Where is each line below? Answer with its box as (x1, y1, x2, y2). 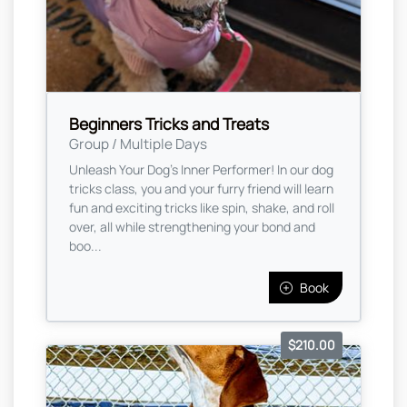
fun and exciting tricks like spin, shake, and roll (69, 199, 334, 217)
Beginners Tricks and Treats (69, 113, 269, 135)
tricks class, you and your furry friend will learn (69, 180, 333, 198)
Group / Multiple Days (69, 134, 207, 154)
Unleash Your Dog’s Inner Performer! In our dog (69, 161, 333, 179)
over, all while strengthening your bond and (69, 218, 315, 236)
